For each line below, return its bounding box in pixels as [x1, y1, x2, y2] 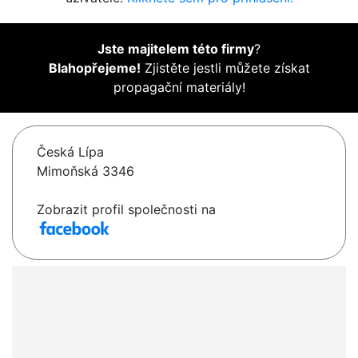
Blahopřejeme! [48, 60, 141, 77]
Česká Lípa [37, 144, 104, 161]
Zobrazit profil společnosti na [37, 201, 216, 218]
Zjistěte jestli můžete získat [140, 60, 310, 77]
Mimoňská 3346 [37, 163, 134, 180]
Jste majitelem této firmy [97, 41, 254, 58]
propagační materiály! [113, 79, 245, 96]
